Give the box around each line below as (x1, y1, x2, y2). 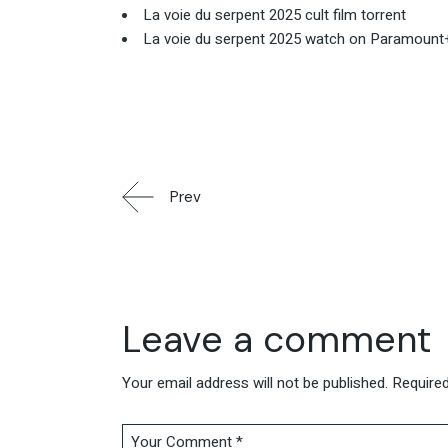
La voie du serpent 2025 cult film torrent (143, 4, 406, 27)
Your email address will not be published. (122, 371, 388, 394)
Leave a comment (122, 314, 431, 363)
